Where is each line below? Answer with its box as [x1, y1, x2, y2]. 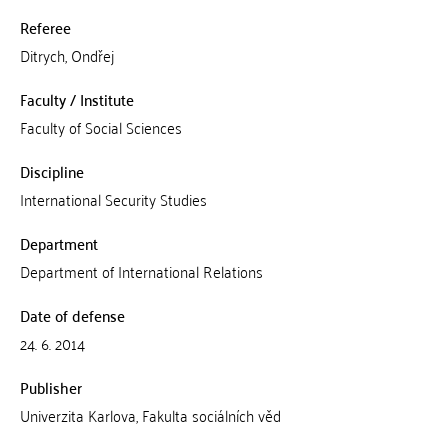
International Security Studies [19, 185, 207, 213]
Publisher [19, 373, 82, 401]
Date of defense [19, 301, 125, 329]
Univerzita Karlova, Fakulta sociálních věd [19, 401, 281, 429]
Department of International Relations [19, 257, 263, 285]
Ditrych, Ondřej [19, 41, 114, 69]
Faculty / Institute [19, 85, 134, 113]
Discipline [19, 157, 84, 185]
